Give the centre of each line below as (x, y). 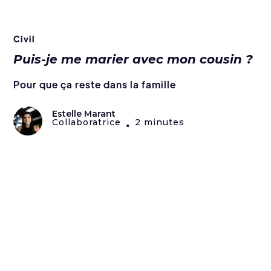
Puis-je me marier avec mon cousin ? (133, 60)
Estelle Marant (84, 114)
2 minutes (160, 122)
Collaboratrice (87, 122)
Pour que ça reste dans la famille (95, 85)
